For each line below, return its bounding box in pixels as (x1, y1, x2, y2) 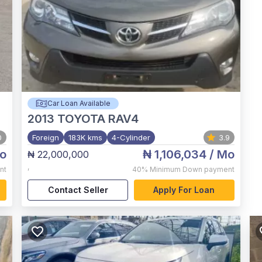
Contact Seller (47, 185, 108, 195)
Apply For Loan (153, 185, 215, 195)
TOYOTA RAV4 (57, 112, 139, 126)
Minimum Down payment (149, 165, 235, 174)
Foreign (32, 133, 60, 142)
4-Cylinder (112, 133, 151, 142)
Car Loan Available (47, 99, 111, 108)
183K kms (68, 133, 103, 142)
